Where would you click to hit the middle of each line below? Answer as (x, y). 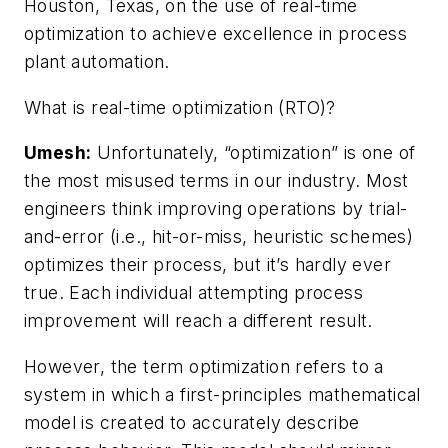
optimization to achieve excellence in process (215, 34)
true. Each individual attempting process (193, 293)
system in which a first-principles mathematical (222, 395)
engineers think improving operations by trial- (216, 209)
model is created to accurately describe (192, 423)
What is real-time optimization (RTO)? (180, 107)
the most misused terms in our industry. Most (216, 181)
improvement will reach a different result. (198, 321)
